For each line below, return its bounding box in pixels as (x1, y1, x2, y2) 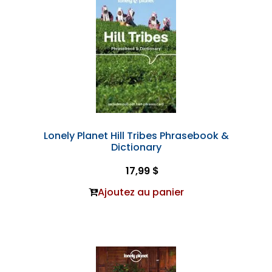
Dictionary (110, 140, 161, 154)
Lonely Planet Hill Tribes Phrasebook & (43, 129, 229, 143)
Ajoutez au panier (97, 185, 184, 199)
